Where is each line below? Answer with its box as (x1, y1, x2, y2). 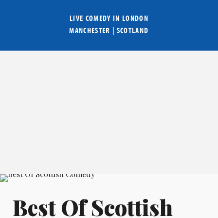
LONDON (122, 13, 148, 23)
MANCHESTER (69, 25, 110, 36)
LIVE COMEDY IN (69, 13, 122, 23)
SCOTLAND (116, 25, 149, 36)
